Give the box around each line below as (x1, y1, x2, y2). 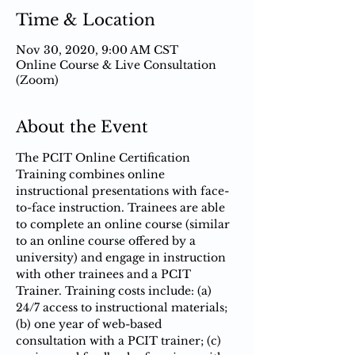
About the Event (16, 116, 148, 136)
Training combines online (16, 166, 168, 181)
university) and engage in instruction (16, 250, 229, 265)
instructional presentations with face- (16, 183, 229, 198)
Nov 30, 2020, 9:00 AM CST (16, 42, 178, 57)
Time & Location (16, 10, 155, 29)
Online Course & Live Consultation (16, 57, 216, 72)
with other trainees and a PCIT (16, 266, 194, 281)
